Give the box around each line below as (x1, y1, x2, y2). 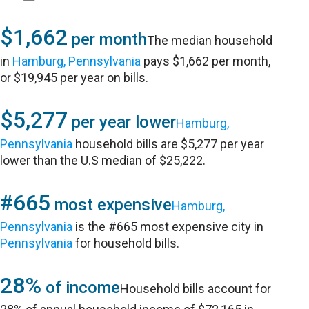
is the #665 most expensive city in (72, 219, 264, 234)
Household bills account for (120, 281, 272, 296)
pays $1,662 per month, (141, 54, 271, 68)
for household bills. (72, 236, 180, 250)
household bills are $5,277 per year (72, 137, 265, 151)
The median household (147, 33, 273, 48)
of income (41, 278, 121, 297)
